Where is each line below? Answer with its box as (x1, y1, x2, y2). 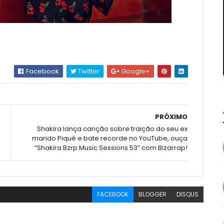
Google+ (119, 66, 150, 76)
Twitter (76, 66, 100, 76)
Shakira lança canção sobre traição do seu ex (37, 124, 188, 133)
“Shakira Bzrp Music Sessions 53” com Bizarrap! (34, 143, 188, 152)
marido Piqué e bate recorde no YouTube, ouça (32, 133, 188, 143)
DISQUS (176, 190, 199, 198)
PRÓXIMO (155, 112, 188, 121)
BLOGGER (138, 190, 167, 198)
